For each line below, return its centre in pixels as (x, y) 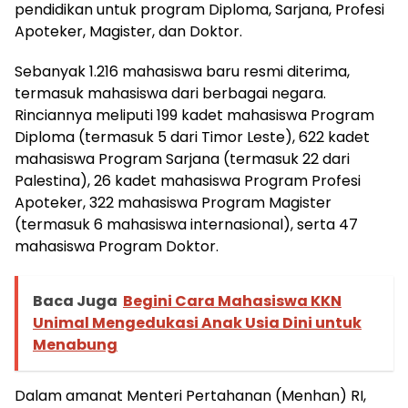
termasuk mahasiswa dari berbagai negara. (170, 93)
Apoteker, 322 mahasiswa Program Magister (173, 202)
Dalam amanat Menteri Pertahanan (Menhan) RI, (190, 395)
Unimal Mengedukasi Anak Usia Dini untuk (197, 322)
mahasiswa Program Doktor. (117, 246)
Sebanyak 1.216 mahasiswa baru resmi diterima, (182, 71)
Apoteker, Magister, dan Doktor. (128, 31)
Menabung (75, 344)
